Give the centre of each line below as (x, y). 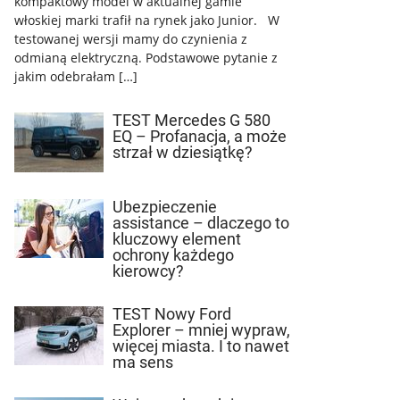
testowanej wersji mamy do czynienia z (131, 39)
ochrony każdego (173, 254)
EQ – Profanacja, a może (200, 137)
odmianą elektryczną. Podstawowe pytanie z (146, 58)
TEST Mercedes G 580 (192, 121)
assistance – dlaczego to (201, 222)
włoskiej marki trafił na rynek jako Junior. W (147, 21)
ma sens (146, 362)
